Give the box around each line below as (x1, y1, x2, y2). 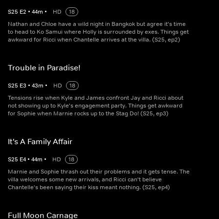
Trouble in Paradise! (8, 63, 81, 73)
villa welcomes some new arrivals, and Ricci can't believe (8, 175, 162, 184)
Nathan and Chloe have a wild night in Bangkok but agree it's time (8, 20, 186, 28)
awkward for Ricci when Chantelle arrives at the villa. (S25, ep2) (8, 36, 180, 44)
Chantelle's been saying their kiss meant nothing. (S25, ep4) (8, 183, 170, 192)
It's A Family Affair (8, 136, 72, 147)
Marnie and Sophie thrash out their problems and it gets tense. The (8, 168, 190, 176)
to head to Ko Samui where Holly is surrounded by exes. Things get (8, 28, 189, 36)
